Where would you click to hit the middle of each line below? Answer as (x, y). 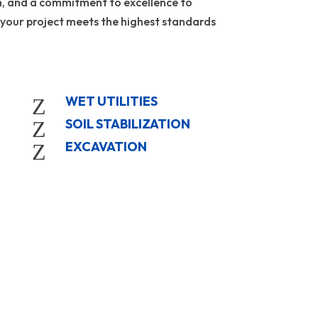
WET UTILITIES (112, 101)
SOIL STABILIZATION (128, 124)
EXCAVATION (106, 146)
